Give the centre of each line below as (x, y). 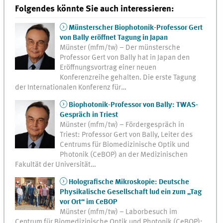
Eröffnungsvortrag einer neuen (108, 67)
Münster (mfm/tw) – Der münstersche (120, 48)
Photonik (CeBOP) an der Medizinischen (124, 155)
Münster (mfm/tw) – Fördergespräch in (122, 125)
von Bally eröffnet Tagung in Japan (114, 38)
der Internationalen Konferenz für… (71, 87)
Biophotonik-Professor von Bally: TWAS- (133, 105)
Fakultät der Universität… (56, 165)
